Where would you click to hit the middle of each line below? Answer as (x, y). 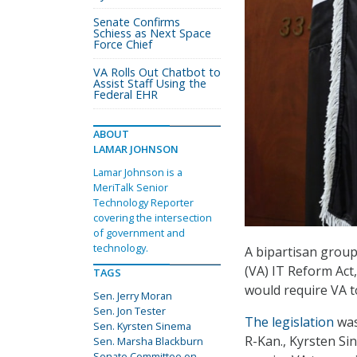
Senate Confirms (137, 22)
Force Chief (123, 44)
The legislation (289, 322)
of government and (139, 233)
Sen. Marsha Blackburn (148, 341)
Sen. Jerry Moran (133, 296)
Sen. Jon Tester (129, 311)
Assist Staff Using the (150, 83)
